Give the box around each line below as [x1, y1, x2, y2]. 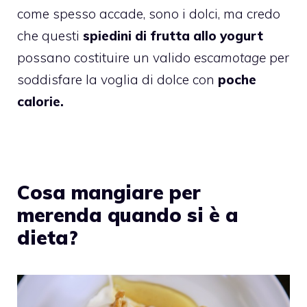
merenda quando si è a [17, 202, 238, 227]
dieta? [17, 225, 78, 249]
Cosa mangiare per [17, 180, 201, 204]
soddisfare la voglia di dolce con [17, 71, 218, 88]
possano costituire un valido [17, 49, 191, 66]
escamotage [191, 49, 266, 66]
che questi [17, 27, 79, 44]
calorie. [17, 93, 64, 110]
